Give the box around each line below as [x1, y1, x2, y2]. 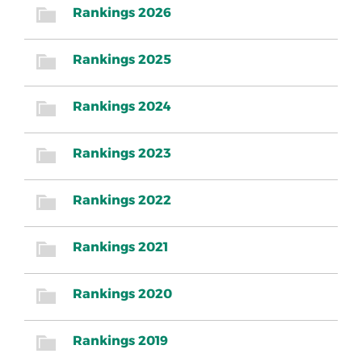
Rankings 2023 [73, 145, 171, 162]
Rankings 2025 [73, 52, 171, 68]
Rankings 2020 [73, 286, 172, 302]
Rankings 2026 [73, 5, 171, 21]
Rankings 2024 [73, 99, 171, 115]
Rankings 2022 [73, 192, 171, 208]
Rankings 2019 [73, 333, 168, 349]
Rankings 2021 [73, 239, 168, 255]
